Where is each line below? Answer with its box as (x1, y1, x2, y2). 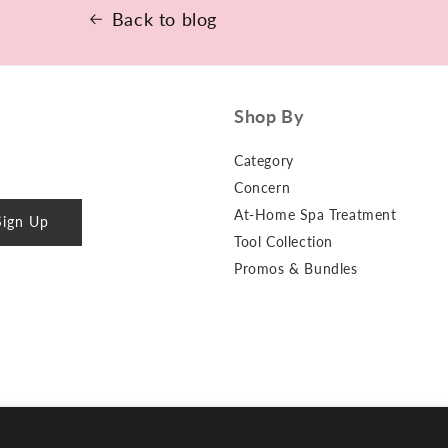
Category (234, 151, 294, 169)
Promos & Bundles (234, 259, 358, 277)
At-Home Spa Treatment (234, 205, 397, 223)
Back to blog (111, 7, 218, 30)
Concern (234, 178, 291, 196)
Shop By (234, 104, 305, 127)
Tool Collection (234, 232, 333, 250)
